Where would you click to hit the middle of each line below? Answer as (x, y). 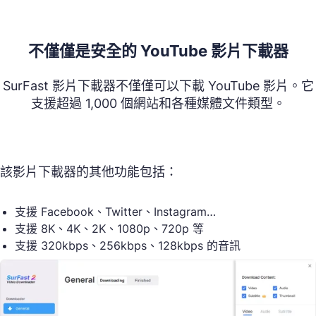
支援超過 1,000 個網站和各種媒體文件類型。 (158, 103)
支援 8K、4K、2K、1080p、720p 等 (109, 228)
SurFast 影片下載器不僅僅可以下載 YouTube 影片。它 (158, 85)
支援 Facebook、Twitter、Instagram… (115, 211)
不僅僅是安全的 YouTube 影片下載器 (158, 50)
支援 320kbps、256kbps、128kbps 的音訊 (128, 245)
